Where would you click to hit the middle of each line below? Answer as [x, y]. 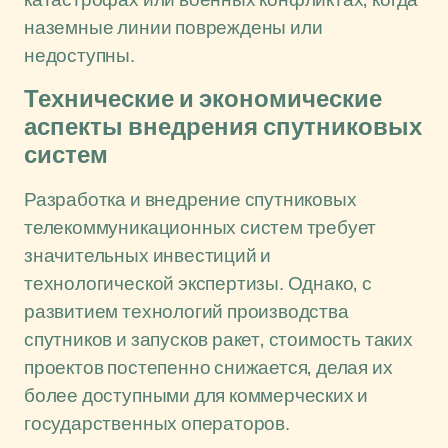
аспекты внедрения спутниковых [223, 127]
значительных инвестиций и [148, 255]
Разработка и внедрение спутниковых [190, 199]
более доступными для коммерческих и [196, 395]
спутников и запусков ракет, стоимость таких [218, 339]
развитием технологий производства [186, 311]
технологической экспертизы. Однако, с [198, 283]
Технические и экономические [203, 99]
